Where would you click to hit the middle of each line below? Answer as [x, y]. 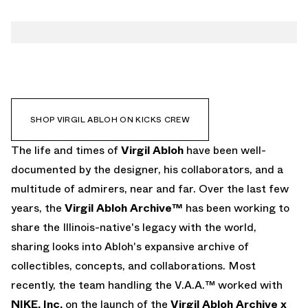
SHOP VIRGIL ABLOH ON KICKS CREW [110, 119]
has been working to [236, 208]
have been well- [226, 150]
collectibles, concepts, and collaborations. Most [133, 265]
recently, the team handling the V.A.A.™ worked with [147, 285]
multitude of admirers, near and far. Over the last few [150, 188]
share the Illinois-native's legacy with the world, [134, 227]
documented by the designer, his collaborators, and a [147, 169]
